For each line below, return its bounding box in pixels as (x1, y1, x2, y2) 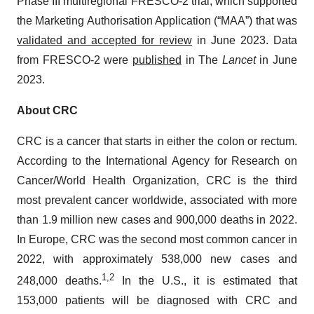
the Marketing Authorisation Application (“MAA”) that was (17, 14, 297, 27)
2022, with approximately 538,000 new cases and (17, 252, 297, 265)
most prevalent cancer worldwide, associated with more (17, 193, 297, 206)
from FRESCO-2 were (17, 53, 132, 66)
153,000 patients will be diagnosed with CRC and (17, 294, 297, 307)
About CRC (17, 104, 78, 116)
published (132, 53, 182, 66)
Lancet (221, 53, 260, 66)
